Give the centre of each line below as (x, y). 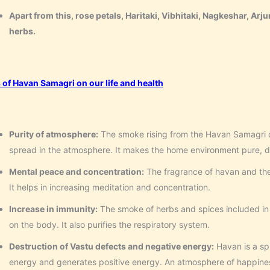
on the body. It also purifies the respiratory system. (109, 225)
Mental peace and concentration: (76, 172)
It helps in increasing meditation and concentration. (109, 187)
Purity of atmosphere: (53, 134)
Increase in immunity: (53, 209)
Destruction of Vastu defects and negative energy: (111, 246)
